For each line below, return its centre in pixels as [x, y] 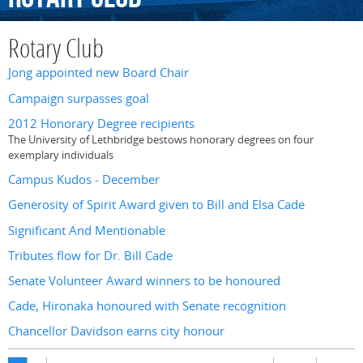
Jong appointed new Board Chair [98, 73]
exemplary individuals [61, 154]
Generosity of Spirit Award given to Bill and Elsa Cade [156, 205]
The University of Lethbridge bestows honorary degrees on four [161, 139]
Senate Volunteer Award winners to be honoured [144, 281]
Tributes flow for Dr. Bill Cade [90, 255]
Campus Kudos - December [84, 180]
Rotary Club [56, 51]
